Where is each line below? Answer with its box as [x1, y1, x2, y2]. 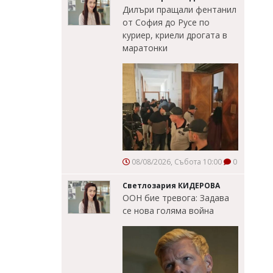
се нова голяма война [122, 204, 214, 216]
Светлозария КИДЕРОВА [122, 180, 220, 191]
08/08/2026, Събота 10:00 [130, 156, 222, 167]
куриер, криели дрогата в [122, 29, 227, 41]
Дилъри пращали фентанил [122, 3, 236, 15]
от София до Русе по [122, 16, 210, 28]
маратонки [122, 41, 168, 54]
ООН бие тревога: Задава [122, 191, 229, 204]
